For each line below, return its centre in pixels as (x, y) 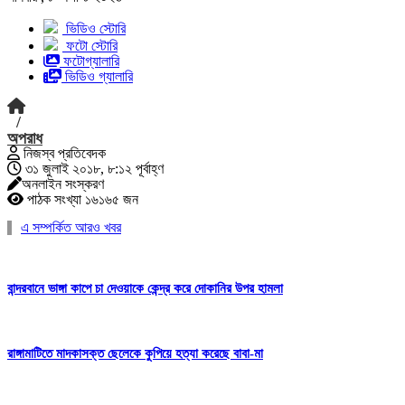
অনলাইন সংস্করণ (63, 184)
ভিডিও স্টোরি (96, 28)
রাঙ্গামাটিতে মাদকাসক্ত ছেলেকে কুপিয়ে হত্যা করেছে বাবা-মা (135, 353)
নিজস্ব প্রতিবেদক (63, 153)
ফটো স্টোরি (92, 46)
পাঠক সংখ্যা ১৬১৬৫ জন (81, 199)
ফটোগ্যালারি (91, 61)
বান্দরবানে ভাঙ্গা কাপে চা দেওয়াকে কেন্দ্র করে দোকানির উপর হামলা (145, 288)
